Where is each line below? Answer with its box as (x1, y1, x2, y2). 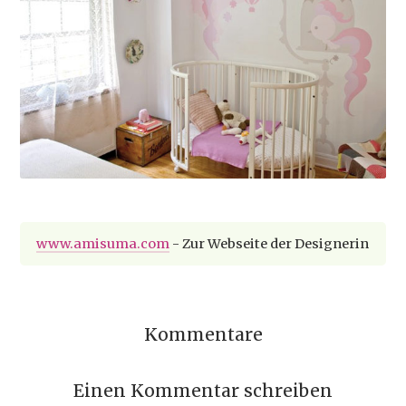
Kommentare (143, 324, 263, 346)
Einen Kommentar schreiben (73, 380, 333, 402)
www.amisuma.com (36, 236, 170, 253)
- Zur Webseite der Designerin (169, 236, 370, 253)
